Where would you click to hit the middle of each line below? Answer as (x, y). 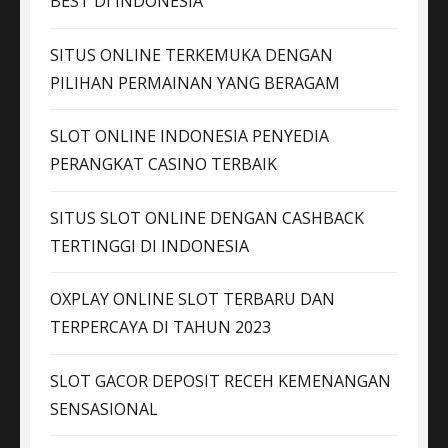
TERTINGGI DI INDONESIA (149, 245)
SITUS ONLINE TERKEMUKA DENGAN (191, 54)
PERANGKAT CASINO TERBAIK (163, 164)
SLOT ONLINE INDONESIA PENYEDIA (189, 136)
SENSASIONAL (104, 408)
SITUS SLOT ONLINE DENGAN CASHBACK (207, 217)
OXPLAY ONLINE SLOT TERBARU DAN (192, 299)
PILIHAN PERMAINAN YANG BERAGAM (195, 82)
